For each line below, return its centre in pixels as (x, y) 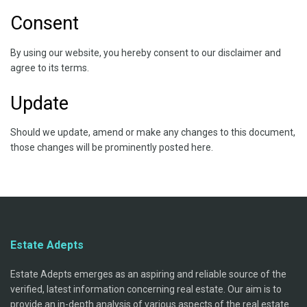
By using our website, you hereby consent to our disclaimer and (146, 53)
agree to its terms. (50, 68)
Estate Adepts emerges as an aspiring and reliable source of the (148, 274)
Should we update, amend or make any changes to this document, (153, 133)
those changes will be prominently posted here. (112, 148)
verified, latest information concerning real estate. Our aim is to (146, 290)
